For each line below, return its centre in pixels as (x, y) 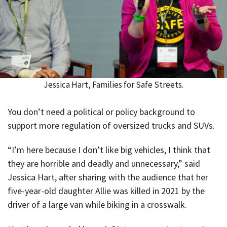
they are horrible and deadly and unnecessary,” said (104, 164)
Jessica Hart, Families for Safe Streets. (113, 84)
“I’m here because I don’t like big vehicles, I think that (109, 150)
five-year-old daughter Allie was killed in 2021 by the (106, 191)
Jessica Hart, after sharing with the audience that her (108, 177)
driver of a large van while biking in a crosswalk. (97, 205)
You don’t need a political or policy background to (101, 111)
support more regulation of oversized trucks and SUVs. (111, 125)
